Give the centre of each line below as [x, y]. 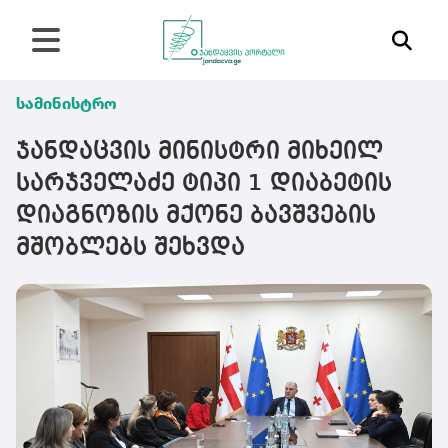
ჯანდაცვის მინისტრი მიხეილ [199, 152]
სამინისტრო [66, 103]
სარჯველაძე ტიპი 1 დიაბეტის [204, 184]
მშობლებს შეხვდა [130, 248]
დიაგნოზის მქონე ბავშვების [196, 216]
